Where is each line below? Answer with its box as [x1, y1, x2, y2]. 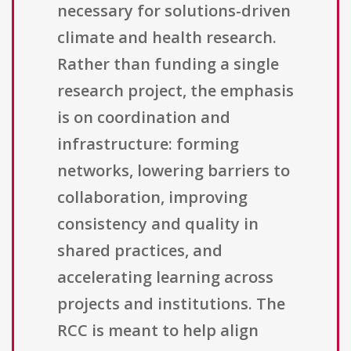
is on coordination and [57, 107, 230, 128]
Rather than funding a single [57, 53, 279, 75]
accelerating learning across [57, 266, 273, 288]
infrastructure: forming [57, 133, 239, 155]
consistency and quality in [57, 213, 259, 235]
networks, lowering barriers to [57, 160, 290, 182]
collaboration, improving [57, 186, 248, 208]
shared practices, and [57, 240, 223, 262]
